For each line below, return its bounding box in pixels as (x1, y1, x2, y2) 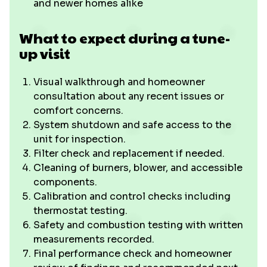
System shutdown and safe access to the (33, 119, 231, 131)
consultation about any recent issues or (33, 90, 224, 103)
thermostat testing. (33, 204, 128, 217)
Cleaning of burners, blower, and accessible (33, 162, 243, 174)
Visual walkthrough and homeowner (33, 76, 205, 88)
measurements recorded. (33, 233, 154, 246)
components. (33, 176, 97, 188)
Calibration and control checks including (33, 190, 231, 203)
